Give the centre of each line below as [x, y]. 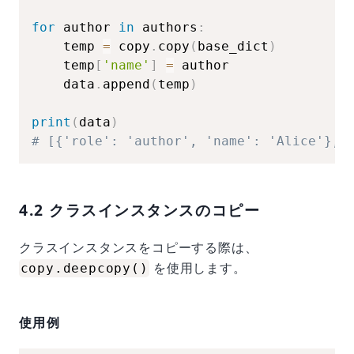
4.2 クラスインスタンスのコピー [140, 210]
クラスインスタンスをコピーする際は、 [139, 247]
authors [166, 27]
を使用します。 [198, 268]
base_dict [233, 46]
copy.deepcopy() [84, 268]
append [126, 84]
